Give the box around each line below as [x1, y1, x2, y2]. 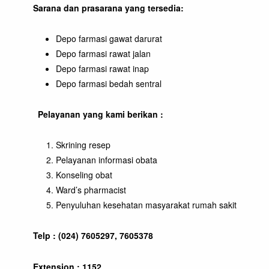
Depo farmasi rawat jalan [55, 47, 151, 59]
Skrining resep [55, 138, 110, 151]
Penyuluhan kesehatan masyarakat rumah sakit [55, 198, 237, 211]
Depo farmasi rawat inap [55, 62, 149, 74]
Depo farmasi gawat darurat [55, 32, 162, 44]
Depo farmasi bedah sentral [55, 77, 162, 89]
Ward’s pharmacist [55, 183, 126, 196]
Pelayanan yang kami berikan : [33, 107, 164, 120]
